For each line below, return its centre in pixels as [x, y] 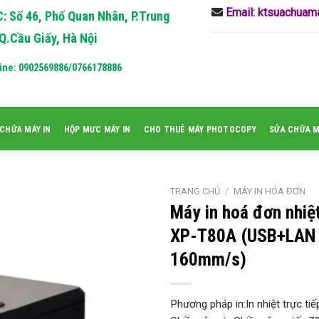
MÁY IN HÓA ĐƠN [269, 191]
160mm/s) [208, 260]
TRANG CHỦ [195, 191]
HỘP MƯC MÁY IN [97, 129]
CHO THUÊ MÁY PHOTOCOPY [200, 129]
